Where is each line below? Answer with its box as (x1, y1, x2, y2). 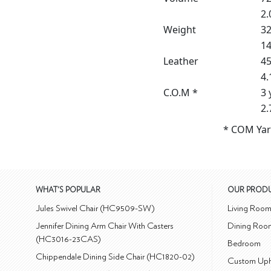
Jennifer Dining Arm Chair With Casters (36, 221, 174, 230)
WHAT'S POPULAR (36, 186, 101, 194)
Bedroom (227, 238, 261, 248)
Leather (163, 54, 198, 68)
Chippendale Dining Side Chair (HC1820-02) (36, 252, 195, 261)
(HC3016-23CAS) (36, 234, 102, 244)
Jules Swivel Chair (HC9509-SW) (36, 203, 155, 213)
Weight (163, 22, 196, 36)
